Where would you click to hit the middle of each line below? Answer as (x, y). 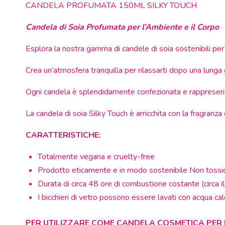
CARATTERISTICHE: (63, 135)
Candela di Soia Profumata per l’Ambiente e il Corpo (122, 27)
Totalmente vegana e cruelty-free (96, 157)
